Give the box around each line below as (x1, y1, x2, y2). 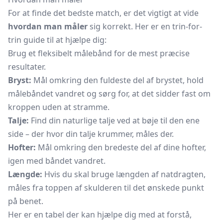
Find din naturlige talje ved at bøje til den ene (29, 115, 200, 126)
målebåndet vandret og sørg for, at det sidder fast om (8, 88, 211, 99)
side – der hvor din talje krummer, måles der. (8, 128, 174, 139)
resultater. (8, 61, 46, 72)
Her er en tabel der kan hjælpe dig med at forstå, (8, 209, 192, 220)
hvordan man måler (8, 21, 88, 32)
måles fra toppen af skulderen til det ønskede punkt (8, 182, 204, 193)
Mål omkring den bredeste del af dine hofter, (36, 142, 206, 153)
